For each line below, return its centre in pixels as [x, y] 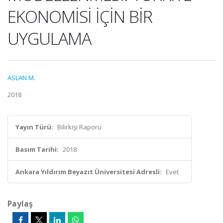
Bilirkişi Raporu [79, 127]
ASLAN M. [21, 78]
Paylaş [20, 204]
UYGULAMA [49, 38]
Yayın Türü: [34, 127]
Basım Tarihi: [37, 149]
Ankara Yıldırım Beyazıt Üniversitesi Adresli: [89, 172]
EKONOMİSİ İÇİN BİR [80, 16]
